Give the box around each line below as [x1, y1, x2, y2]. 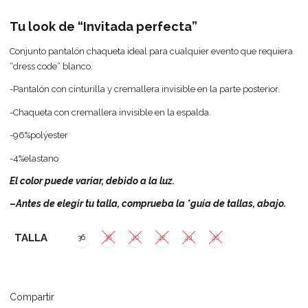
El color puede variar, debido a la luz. [10, 175, 175, 187]
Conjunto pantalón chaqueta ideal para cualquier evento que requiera [10, 45, 294, 56]
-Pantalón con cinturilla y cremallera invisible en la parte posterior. [10, 84, 280, 95]
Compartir [10, 291, 55, 302]
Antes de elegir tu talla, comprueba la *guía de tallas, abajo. [16, 197, 287, 209]
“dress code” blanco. [10, 60, 93, 71]
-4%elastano [10, 153, 59, 164]
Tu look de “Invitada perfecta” [10, 19, 198, 34]
